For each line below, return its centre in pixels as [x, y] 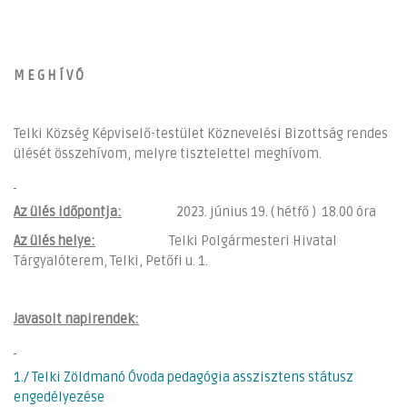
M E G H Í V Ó [49, 75]
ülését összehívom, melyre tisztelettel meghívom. [168, 154]
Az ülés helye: [55, 241]
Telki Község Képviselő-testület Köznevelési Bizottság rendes [201, 134]
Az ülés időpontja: [68, 212]
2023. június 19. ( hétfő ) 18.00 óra [249, 212]
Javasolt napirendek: [76, 319]
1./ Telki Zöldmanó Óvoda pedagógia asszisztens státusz [184, 377]
